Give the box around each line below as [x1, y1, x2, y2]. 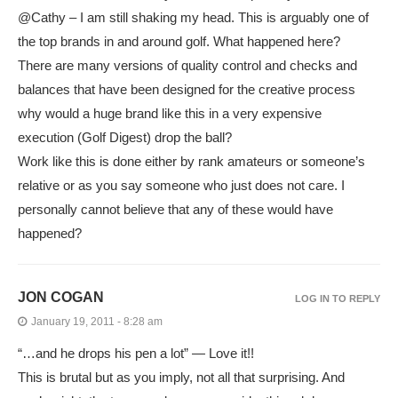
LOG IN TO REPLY [295, 293, 380, 305]
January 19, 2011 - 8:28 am [31, 315, 163, 329]
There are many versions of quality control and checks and [18, 58, 357, 74]
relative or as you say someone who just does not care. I [18, 178, 345, 194]
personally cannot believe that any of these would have [18, 202, 333, 218]
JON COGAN [18, 290, 104, 306]
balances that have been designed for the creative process [18, 82, 355, 98]
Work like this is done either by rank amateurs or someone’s [18, 154, 365, 170]
